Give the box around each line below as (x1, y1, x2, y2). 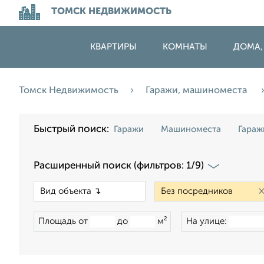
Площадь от (38, 217, 90, 226)
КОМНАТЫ (163, 42, 207, 51)
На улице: (186, 217, 229, 226)
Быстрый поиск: (34, 124, 114, 134)
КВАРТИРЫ (90, 42, 137, 51)
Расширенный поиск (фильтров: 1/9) (34, 161, 204, 171)
